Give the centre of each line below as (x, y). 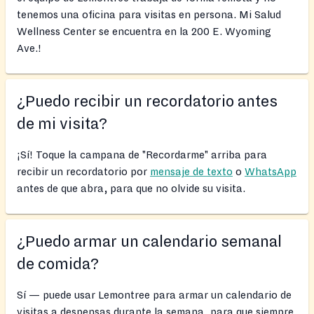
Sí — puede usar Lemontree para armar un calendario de (154, 295)
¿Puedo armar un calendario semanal (149, 242)
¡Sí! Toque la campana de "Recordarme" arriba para (142, 155)
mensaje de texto (191, 172)
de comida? (58, 265)
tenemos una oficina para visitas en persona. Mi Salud (149, 15)
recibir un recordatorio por (83, 172)
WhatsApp (271, 172)
